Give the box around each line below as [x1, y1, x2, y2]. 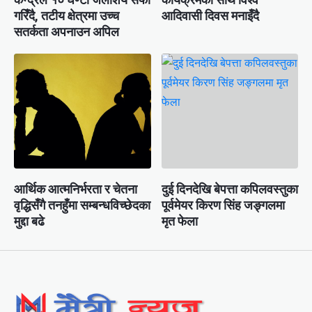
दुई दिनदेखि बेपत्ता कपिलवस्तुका [161, 182, 298, 196]
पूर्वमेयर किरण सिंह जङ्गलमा [161, 198, 285, 212]
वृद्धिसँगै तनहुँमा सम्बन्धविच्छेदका [14, 198, 150, 212]
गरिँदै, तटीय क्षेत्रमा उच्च [14, 8, 119, 23]
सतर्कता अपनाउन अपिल [14, 24, 119, 39]
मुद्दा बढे [14, 214, 45, 228]
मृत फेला [161, 214, 198, 228]
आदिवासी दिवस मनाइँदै [161, 8, 259, 23]
